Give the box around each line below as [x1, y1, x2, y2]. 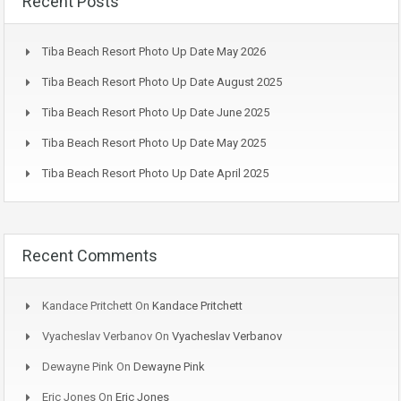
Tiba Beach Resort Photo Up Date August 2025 [42, 75, 282, 90]
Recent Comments [22, 246, 158, 266]
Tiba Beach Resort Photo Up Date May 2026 [42, 45, 266, 59]
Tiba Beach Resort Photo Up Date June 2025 [42, 106, 269, 120]
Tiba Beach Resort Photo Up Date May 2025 [42, 136, 266, 150]
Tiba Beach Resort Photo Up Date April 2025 [42, 166, 269, 181]
